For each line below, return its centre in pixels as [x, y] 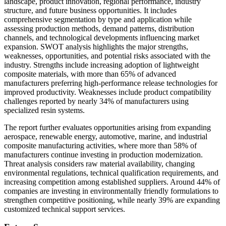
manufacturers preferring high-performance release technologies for [111, 83]
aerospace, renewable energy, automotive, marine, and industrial [106, 137]
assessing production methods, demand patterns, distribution [99, 29]
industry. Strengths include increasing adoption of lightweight [101, 65]
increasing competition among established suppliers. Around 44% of [112, 182]
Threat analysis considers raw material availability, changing [99, 164]
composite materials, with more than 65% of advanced [90, 74]
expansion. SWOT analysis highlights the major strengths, [96, 47]
